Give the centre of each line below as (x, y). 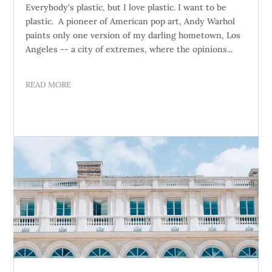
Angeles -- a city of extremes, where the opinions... (129, 49)
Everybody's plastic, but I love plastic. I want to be (126, 7)
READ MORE (49, 85)
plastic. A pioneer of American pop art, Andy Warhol (131, 21)
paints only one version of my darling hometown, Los (133, 35)
